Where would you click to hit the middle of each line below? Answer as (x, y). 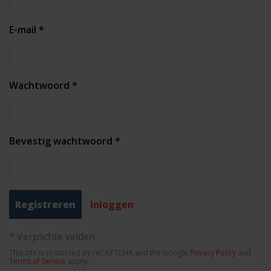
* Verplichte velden (52, 237)
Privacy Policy (213, 253)
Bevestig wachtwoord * (65, 141)
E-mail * (27, 30)
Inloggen (112, 204)
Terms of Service (38, 261)
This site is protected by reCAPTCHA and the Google (100, 253)
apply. (77, 261)
